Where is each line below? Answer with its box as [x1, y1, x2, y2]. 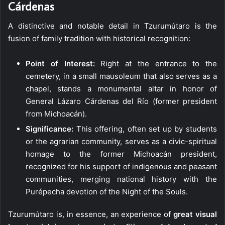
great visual [173, 209, 217, 219]
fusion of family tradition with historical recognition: [8, 34, 190, 44]
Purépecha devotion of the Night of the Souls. [26, 187, 188, 197]
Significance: [26, 124, 73, 134]
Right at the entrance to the [100, 59, 217, 69]
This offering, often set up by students [73, 124, 217, 134]
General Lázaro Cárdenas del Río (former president [26, 96, 217, 106]
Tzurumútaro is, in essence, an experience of [8, 209, 174, 219]
